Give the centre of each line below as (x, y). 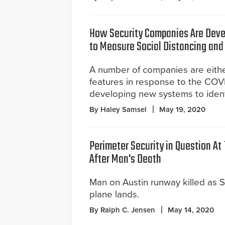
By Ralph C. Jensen (122, 210)
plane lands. (114, 194)
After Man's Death (125, 159)
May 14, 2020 (191, 210)
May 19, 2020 (182, 109)
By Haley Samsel (118, 109)
